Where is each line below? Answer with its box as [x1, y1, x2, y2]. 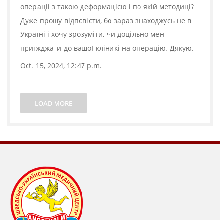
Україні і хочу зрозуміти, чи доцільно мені [20, 29, 166, 39]
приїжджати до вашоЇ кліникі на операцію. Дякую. [20, 43, 194, 53]
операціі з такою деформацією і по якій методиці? [20, 2, 194, 11]
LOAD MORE [35, 99, 72, 108]
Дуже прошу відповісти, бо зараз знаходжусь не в [20, 16, 192, 25]
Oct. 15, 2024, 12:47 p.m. [20, 61, 102, 70]
